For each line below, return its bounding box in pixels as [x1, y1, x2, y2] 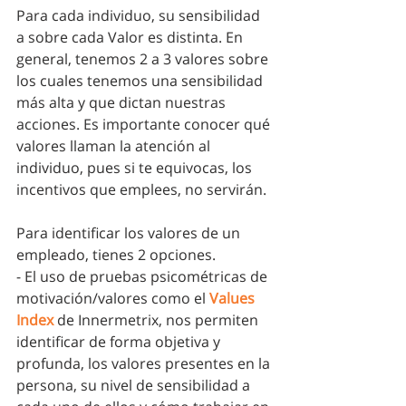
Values [209, 288, 258, 309]
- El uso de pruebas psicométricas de [16, 266, 271, 287]
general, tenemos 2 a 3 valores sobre [16, 49, 272, 70]
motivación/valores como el [16, 288, 209, 309]
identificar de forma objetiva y [16, 332, 224, 353]
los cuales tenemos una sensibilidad [16, 71, 266, 92]
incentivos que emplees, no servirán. [16, 179, 270, 200]
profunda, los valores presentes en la [16, 353, 274, 374]
